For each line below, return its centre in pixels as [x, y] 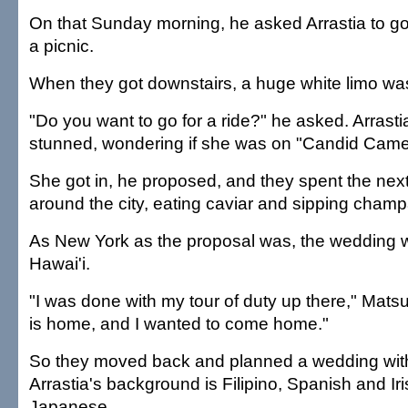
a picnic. [61, 46]
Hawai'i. [60, 263]
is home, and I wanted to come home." [179, 323]
